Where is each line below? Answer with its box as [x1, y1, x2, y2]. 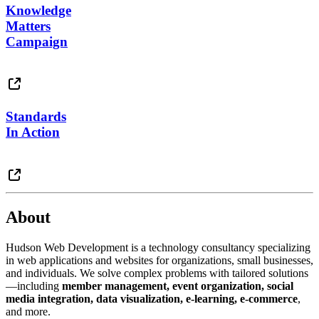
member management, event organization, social [62, 279, 293, 292]
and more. [6, 305, 51, 318]
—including [6, 279, 62, 292]
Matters [6, 18, 51, 33]
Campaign [6, 33, 68, 49]
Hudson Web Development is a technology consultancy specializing [6, 241, 310, 253]
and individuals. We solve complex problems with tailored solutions [6, 266, 308, 279]
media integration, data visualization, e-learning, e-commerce [6, 292, 298, 305]
